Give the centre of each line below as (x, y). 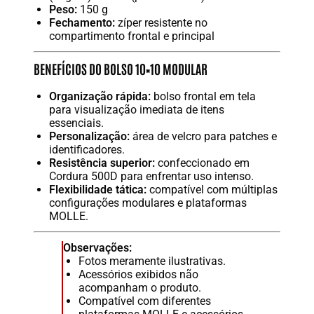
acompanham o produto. (140, 288)
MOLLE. (69, 217)
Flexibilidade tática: (98, 190)
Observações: (97, 248)
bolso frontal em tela (204, 97)
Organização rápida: (100, 97)
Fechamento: (82, 22)
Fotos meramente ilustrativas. (152, 261)
